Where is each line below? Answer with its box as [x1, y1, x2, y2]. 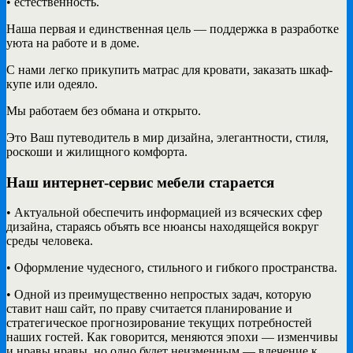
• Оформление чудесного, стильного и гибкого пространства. [6, 261, 337, 275]
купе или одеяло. [6, 76, 98, 91]
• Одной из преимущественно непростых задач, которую [6, 288, 311, 302]
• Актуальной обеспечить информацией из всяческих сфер [6, 206, 322, 220]
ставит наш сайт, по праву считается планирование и [6, 302, 292, 316]
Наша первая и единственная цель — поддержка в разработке [6, 21, 339, 35]
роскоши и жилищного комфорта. [6, 144, 188, 158]
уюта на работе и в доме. [6, 35, 139, 50]
